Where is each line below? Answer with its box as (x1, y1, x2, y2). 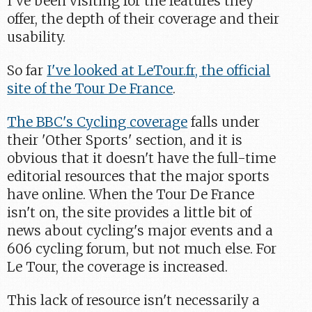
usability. (7, 29, 66, 46)
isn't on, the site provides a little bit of (7, 204, 252, 221)
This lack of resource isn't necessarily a (7, 292, 260, 309)
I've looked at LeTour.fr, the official (47, 62, 271, 79)
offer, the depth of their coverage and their (7, 10, 280, 28)
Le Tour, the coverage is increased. (7, 258, 228, 276)
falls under (187, 114, 260, 131)
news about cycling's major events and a (7, 222, 274, 240)
